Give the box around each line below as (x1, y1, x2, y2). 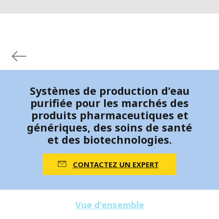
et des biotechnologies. (47, 132, 172, 147)
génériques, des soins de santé (27, 120, 192, 134)
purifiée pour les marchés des (30, 95, 189, 110)
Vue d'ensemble (75, 198, 144, 211)
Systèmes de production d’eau (29, 83, 190, 98)
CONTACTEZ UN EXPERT (72, 159, 159, 169)
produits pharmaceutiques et (31, 108, 188, 122)
